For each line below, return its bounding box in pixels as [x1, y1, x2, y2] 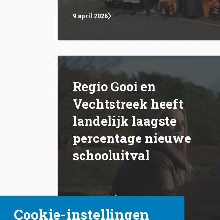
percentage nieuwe [73, 129, 191, 146]
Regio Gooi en [73, 78, 156, 95]
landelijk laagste [73, 112, 177, 129]
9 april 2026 [73, 12, 108, 20]
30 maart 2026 [73, 194, 115, 202]
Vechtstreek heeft [73, 95, 183, 112]
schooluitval [73, 146, 150, 164]
